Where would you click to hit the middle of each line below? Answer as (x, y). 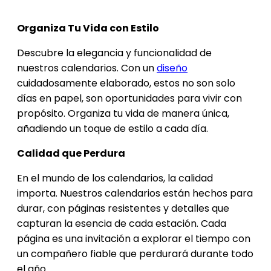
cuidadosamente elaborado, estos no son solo (126, 83)
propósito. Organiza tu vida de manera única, (123, 114)
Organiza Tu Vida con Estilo (88, 28)
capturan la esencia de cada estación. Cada (122, 224)
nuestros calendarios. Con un (87, 68)
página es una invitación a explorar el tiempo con (134, 239)
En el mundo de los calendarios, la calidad (115, 178)
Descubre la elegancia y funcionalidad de (114, 53)
